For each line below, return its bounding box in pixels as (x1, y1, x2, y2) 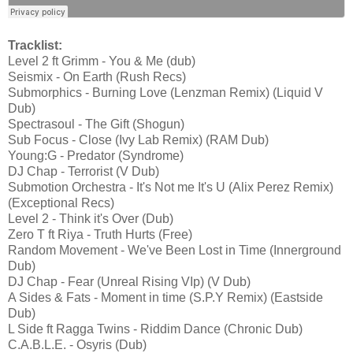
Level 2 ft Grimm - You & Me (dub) (8, 54, 195, 69)
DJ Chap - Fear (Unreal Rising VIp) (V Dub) (8, 275, 251, 289)
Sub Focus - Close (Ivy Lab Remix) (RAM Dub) (8, 133, 269, 147)
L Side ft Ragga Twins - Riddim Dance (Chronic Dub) (8, 322, 303, 336)
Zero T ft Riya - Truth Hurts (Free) (8, 228, 192, 242)
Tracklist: (8, 39, 62, 53)
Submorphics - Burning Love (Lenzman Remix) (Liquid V (8, 86, 323, 100)
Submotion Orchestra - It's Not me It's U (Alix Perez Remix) (8, 180, 333, 195)
